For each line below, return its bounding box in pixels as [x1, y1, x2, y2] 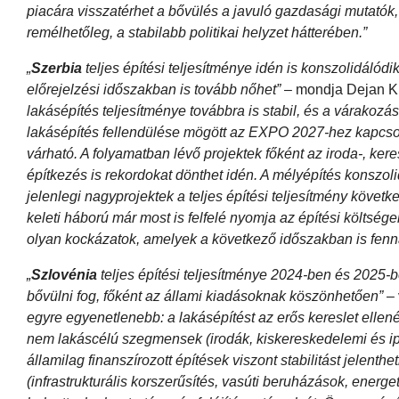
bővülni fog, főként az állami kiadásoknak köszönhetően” [27, 288, 387, 304]
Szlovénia [31, 266, 101, 282]
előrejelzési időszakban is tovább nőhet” [27, 81, 284, 97]
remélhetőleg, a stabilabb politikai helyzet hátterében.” [27, 24, 367, 40]
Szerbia [31, 60, 85, 76]
